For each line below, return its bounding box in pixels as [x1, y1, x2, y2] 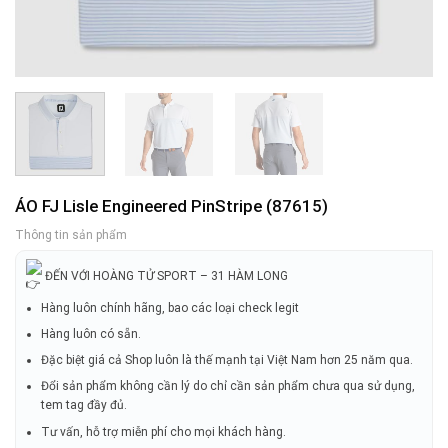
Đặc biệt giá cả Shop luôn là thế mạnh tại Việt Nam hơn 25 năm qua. [41, 353, 414, 368]
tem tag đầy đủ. [41, 398, 128, 413]
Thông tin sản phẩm [14, 227, 127, 242]
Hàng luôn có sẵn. [41, 327, 142, 342]
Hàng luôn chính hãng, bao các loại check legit [41, 300, 300, 315]
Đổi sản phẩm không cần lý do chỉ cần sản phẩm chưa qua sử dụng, [41, 379, 416, 394]
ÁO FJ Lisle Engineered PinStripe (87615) [14, 196, 328, 217]
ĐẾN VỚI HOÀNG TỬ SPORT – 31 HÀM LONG [44, 268, 288, 283]
